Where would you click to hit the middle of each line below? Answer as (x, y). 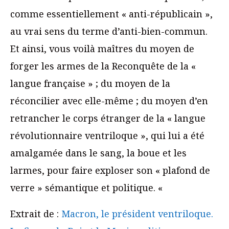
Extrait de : (36, 214)
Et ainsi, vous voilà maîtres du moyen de (102, 49)
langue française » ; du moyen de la (90, 84)
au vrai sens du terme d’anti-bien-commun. (109, 31)
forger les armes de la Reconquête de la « (103, 66)
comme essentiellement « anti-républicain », (111, 14)
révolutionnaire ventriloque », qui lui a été (107, 136)
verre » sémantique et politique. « (88, 188)
